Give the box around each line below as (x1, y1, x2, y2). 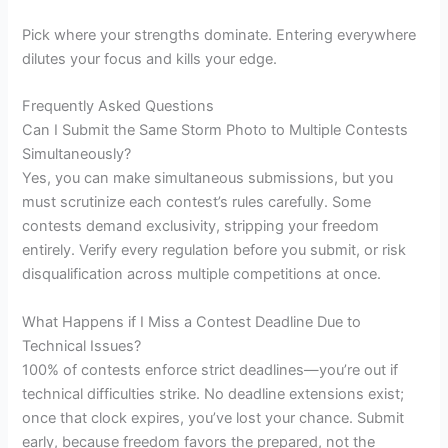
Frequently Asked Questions (22, 97, 215, 116)
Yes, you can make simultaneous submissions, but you (22, 169, 394, 188)
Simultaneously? (22, 145, 132, 164)
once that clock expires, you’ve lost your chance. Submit (22, 408, 405, 427)
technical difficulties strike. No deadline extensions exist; (22, 384, 405, 403)
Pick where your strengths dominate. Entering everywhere (22, 26, 417, 44)
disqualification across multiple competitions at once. (22, 265, 382, 284)
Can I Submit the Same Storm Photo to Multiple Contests (22, 121, 409, 140)
